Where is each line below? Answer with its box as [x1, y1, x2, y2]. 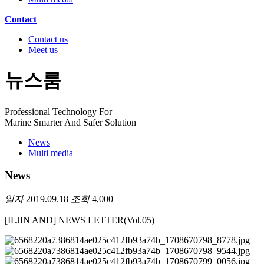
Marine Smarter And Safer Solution [5, 117, 136, 127]
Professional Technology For [5, 106, 112, 117]
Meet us [28, 44, 58, 55]
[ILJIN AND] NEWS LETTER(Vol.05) [5, 215, 154, 226]
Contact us [28, 34, 68, 44]
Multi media [28, 147, 73, 158]
